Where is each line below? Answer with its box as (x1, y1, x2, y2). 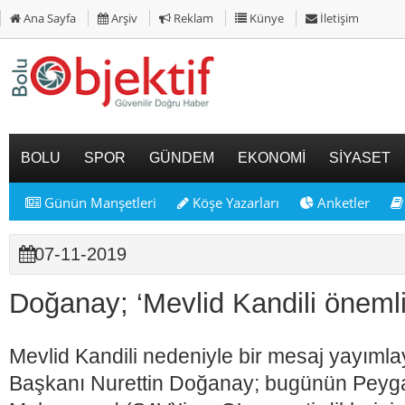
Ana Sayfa (21, 10, 76, 26)
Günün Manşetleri (41, 193, 156, 212)
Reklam (171, 10, 213, 26)
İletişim (317, 10, 359, 26)
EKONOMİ (238, 150, 306, 165)
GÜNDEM (149, 150, 214, 165)
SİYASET (329, 150, 391, 165)
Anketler (314, 193, 370, 212)
